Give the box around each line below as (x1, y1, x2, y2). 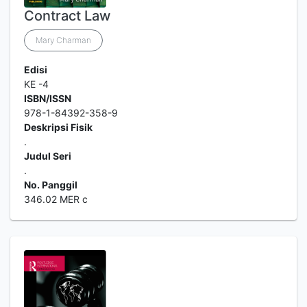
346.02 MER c (24, 193, 88, 205)
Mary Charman (36, 35, 91, 45)
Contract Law (24, 8, 111, 24)
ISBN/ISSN (24, 93, 71, 104)
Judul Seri (24, 150, 71, 162)
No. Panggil (24, 179, 77, 191)
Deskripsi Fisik (24, 121, 93, 133)
